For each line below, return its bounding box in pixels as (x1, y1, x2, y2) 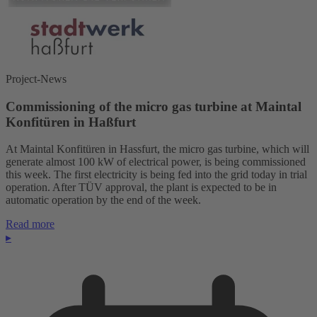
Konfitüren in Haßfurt (6, 114, 136, 129)
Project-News (6, 73, 67, 86)
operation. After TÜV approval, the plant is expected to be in (6, 181, 277, 194)
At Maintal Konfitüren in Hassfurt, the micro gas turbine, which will (6, 143, 309, 156)
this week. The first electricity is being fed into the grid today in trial (6, 168, 307, 181)
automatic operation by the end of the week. (6, 194, 201, 207)
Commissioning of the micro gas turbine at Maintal (6, 98, 301, 114)
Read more (6, 218, 54, 231)
